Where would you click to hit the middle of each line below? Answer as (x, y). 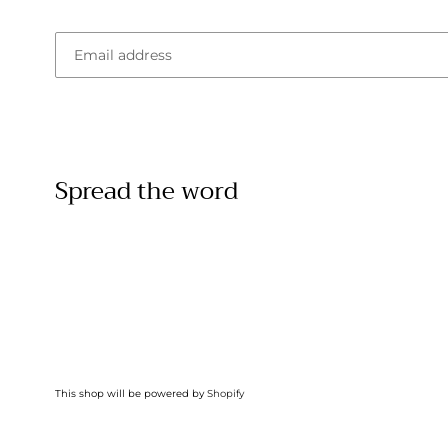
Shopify (225, 393)
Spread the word (146, 190)
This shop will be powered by (131, 393)
